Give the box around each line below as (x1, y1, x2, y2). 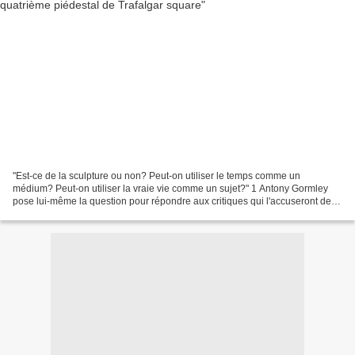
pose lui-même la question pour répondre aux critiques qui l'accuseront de (13, 195, 331, 207)
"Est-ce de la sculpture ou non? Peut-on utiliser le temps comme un (13, 170, 300, 181)
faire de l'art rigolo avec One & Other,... (13, 208, 177, 219)
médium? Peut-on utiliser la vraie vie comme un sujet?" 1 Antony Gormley (13, 182, 328, 194)
